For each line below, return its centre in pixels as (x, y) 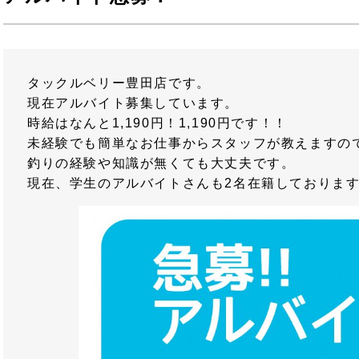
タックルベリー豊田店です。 (119, 83)
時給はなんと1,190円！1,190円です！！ (157, 123)
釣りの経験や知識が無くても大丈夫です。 (161, 163)
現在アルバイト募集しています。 (133, 103)
